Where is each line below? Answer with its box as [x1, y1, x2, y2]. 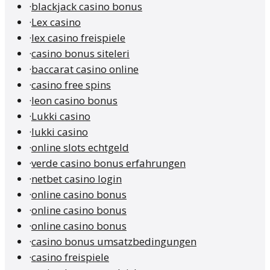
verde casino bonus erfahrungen [31, 156, 186, 171]
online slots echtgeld [31, 140, 129, 155]
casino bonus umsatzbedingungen [31, 234, 196, 249]
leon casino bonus [31, 93, 118, 108]
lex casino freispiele [31, 31, 125, 45]
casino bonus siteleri [31, 46, 130, 61]
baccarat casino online [31, 62, 139, 77]
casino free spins [31, 78, 111, 92]
